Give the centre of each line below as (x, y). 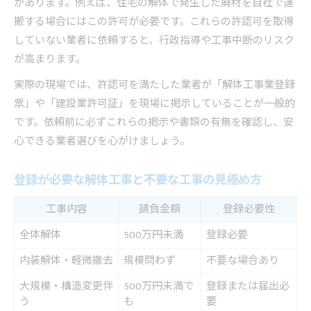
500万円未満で (159, 287)
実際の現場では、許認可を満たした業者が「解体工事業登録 (154, 85)
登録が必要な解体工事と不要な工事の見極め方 (138, 180)
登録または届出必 (248, 287)
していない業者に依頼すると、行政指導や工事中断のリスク (154, 41)
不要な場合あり (243, 261)
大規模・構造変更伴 (66, 287)
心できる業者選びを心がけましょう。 (102, 142)
